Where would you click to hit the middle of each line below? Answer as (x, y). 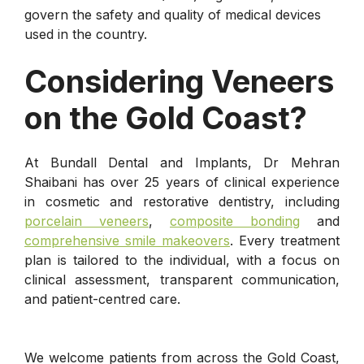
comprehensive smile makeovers (127, 240)
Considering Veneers (179, 81)
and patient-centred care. (102, 299)
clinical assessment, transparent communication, (182, 279)
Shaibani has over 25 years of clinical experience (182, 182)
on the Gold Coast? (166, 117)
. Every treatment (285, 240)
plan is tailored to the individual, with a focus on (182, 260)
